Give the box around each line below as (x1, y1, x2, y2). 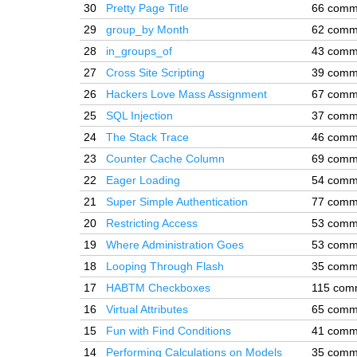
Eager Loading (106, 174, 180, 186)
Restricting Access (106, 217, 198, 229)
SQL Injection (106, 109, 173, 122)
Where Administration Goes (106, 238, 244, 251)
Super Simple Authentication (106, 195, 248, 208)
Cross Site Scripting (106, 66, 205, 79)
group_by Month (106, 23, 189, 36)
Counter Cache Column (106, 152, 225, 165)
